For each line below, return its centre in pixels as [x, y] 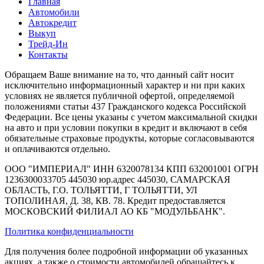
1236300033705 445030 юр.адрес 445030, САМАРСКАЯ [118, 179]
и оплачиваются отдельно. [57, 148]
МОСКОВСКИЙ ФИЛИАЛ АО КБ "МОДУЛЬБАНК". [115, 211]
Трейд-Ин [48, 44]
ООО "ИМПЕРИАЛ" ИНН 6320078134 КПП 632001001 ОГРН [132, 169]
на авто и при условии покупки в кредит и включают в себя [126, 127]
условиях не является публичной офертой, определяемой [120, 95]
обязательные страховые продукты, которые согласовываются [129, 138]
